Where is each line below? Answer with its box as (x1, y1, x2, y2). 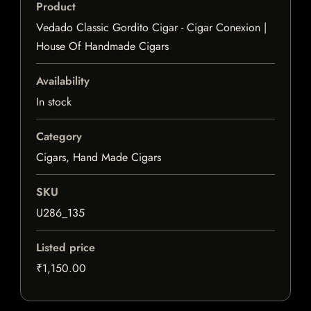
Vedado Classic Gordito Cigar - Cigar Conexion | (36, 19, 267, 36)
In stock (36, 94, 72, 110)
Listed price (36, 239, 95, 256)
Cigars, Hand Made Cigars (36, 149, 161, 166)
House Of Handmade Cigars (36, 38, 169, 55)
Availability (36, 73, 90, 90)
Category (36, 128, 82, 145)
